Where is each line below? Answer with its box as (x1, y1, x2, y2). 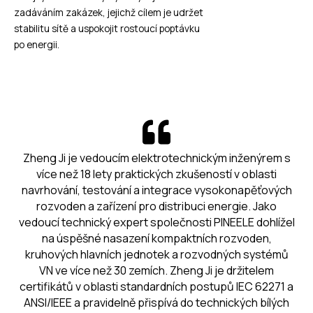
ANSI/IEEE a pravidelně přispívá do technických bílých (24, 294, 289, 310)
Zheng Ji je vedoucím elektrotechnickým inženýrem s (22, 150, 291, 166)
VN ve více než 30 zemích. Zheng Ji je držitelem (39, 262, 274, 278)
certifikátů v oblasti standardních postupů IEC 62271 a (20, 278, 293, 294)
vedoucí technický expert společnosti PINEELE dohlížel (18, 214, 295, 230)
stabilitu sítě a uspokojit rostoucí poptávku (14, 22, 200, 36)
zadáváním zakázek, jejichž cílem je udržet (14, 6, 203, 20)
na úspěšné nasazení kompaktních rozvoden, (41, 230, 272, 246)
